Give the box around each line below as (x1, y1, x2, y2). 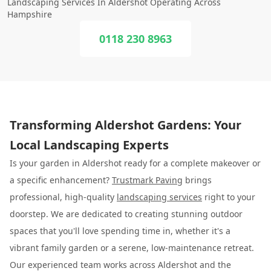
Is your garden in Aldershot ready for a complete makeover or (10, 157, 261, 169)
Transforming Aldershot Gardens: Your (10, 117, 241, 133)
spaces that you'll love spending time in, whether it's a (10, 225, 230, 237)
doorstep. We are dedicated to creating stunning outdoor (10, 208, 243, 220)
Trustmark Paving (112, 174, 183, 186)
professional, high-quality (10, 191, 117, 203)
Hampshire (7, 8, 52, 20)
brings (183, 174, 212, 186)
